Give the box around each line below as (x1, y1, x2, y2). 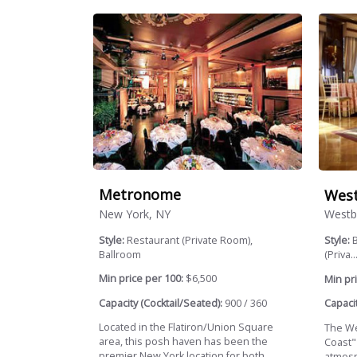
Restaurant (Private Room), (127, 233, 253, 247)
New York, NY (99, 206, 171, 222)
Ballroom (99, 247, 141, 261)
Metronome (99, 184, 181, 204)
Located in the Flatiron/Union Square (99, 320, 273, 335)
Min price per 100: (99, 272, 183, 286)
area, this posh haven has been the (99, 335, 268, 349)
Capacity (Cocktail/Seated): (99, 296, 222, 310)
